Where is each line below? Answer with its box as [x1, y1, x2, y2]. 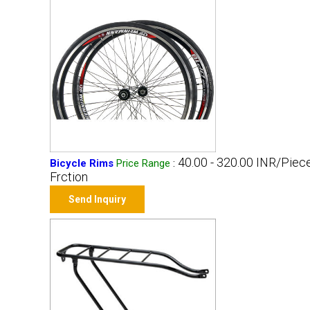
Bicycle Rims [50, 157, 113, 170]
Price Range [116, 157, 170, 170]
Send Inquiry [69, 194, 126, 205]
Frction [50, 170, 88, 184]
